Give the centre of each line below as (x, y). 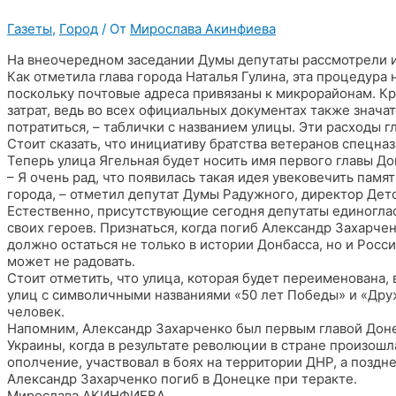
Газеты (30, 29)
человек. (36, 312)
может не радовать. (71, 262)
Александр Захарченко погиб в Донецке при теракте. (182, 379)
